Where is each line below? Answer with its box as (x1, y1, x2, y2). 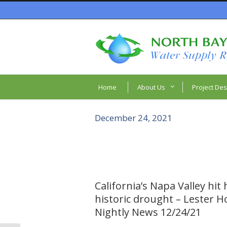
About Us (137, 82, 165, 92)
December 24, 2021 (95, 111, 172, 124)
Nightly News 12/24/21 (95, 205, 201, 219)
